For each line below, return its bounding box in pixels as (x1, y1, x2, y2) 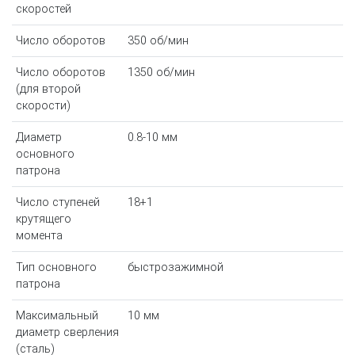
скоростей (15, 2, 71, 17)
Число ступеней (15, 196, 100, 210)
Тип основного (15, 261, 97, 275)
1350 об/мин (127, 66, 195, 80)
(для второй (15, 82, 81, 97)
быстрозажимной (127, 261, 223, 275)
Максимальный (15, 309, 98, 323)
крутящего (15, 212, 71, 227)
